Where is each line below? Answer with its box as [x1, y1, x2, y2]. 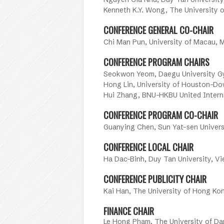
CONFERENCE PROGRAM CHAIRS [103, 55, 209, 68]
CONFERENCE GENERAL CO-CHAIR [103, 23, 213, 36]
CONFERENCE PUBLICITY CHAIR [103, 172, 206, 185]
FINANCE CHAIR [103, 204, 154, 217]
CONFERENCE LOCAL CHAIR [103, 140, 193, 153]
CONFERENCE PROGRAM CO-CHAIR [103, 108, 218, 121]
